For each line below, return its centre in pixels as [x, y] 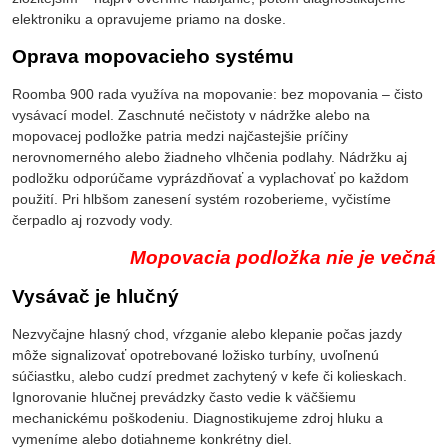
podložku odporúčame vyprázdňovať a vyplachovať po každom [210, 177]
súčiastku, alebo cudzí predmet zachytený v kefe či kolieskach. [209, 375]
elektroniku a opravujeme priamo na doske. [149, 18]
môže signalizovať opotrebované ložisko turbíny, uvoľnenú [195, 354]
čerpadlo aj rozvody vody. [92, 219]
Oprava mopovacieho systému [153, 56]
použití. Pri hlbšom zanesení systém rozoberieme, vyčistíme [201, 198]
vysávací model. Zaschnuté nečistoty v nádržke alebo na [191, 114]
